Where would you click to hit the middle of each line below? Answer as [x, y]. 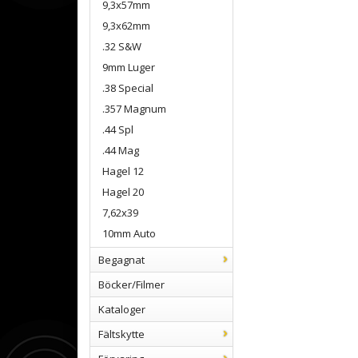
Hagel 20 [123, 192]
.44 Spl [118, 129]
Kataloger [122, 309]
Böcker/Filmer [131, 284]
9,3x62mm [126, 26]
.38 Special [128, 88]
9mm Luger [129, 67]
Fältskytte [121, 334]
